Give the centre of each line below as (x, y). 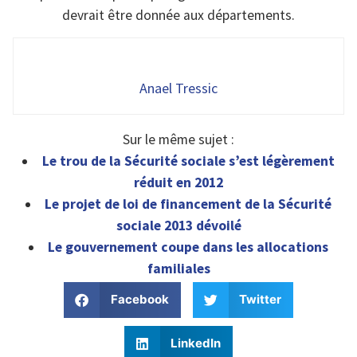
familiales (178, 268)
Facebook (139, 300)
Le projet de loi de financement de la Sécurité (188, 204)
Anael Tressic (178, 88)
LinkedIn (196, 343)
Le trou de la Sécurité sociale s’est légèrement (188, 161)
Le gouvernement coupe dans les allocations (188, 247)
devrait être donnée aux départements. (178, 15)
